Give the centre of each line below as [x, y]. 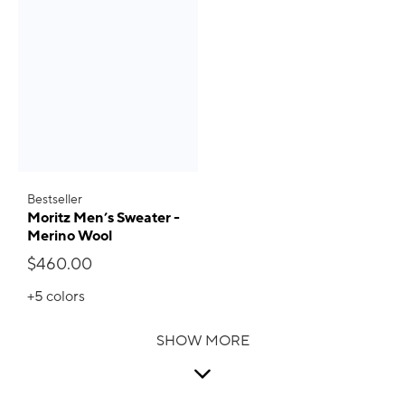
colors [66, 296]
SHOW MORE [202, 340]
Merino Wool [70, 235]
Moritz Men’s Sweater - [104, 217]
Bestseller [55, 199]
